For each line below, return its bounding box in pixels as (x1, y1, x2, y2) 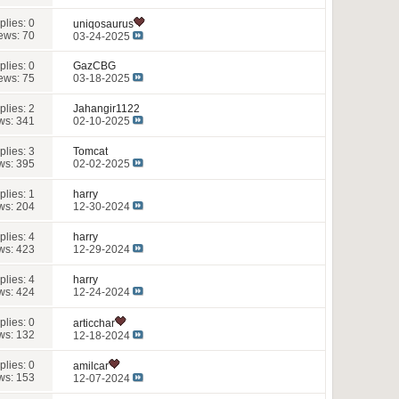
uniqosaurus (73, 17, 134, 30)
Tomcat (73, 144, 109, 158)
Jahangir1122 (73, 102, 141, 115)
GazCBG (73, 59, 117, 72)
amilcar (73, 359, 110, 372)
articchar (73, 316, 116, 330)
